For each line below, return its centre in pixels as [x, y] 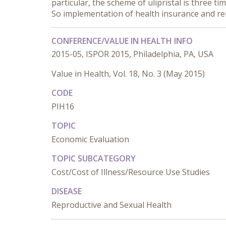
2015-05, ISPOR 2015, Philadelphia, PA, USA [132, 54]
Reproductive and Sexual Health [111, 205]
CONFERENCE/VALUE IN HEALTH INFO [122, 41]
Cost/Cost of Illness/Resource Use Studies [131, 172]
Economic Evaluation [90, 139]
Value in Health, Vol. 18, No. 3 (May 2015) [128, 74]
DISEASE [67, 191]
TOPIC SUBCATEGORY [94, 158]
